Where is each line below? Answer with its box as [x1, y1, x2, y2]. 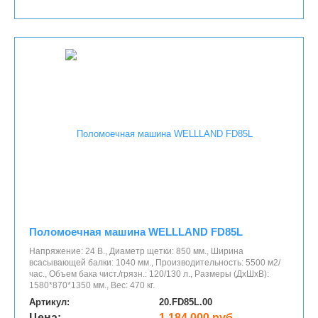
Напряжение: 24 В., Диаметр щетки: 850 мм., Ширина [29, 246, 243, 256]
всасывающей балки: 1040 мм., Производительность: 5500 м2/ [29, 258, 280, 268]
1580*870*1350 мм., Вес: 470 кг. [29, 280, 155, 290]
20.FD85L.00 [159, 297, 212, 307]
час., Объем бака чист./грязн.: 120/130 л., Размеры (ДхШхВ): [29, 269, 269, 279]
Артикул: [29, 297, 70, 307]
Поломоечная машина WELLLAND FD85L [29, 226, 243, 238]
